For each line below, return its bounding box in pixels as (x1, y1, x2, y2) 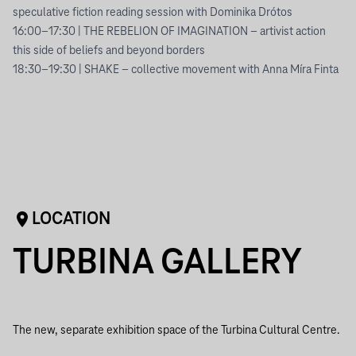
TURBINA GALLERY (13, 245, 302, 283)
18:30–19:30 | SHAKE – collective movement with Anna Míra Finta (13, 64, 339, 76)
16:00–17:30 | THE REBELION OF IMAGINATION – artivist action (13, 25, 326, 38)
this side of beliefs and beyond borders (13, 44, 205, 57)
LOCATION (32, 210, 110, 229)
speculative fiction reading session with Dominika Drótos (13, 6, 292, 19)
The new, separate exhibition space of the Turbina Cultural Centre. (13, 324, 340, 337)
